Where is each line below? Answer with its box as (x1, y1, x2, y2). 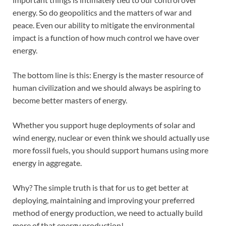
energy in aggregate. (13, 158, 82, 168)
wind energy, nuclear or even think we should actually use (13, 133, 209, 143)
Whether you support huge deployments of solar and (13, 120, 195, 130)
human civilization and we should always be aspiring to (13, 83, 201, 93)
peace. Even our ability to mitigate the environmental (13, 20, 195, 30)
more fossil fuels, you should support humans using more (13, 145, 208, 155)
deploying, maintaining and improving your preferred (13, 195, 195, 205)
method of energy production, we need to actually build (13, 208, 203, 218)
